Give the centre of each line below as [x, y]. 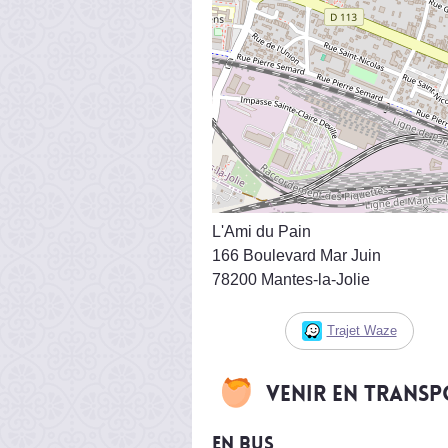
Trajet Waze [361, 330]
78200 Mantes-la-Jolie [291, 279]
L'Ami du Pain [261, 231]
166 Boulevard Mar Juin [296, 255]
